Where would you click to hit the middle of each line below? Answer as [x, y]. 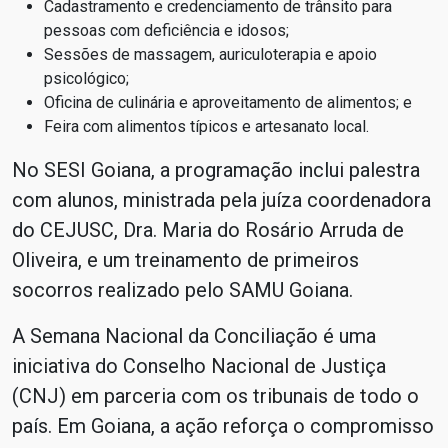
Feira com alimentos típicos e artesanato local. [206, 126]
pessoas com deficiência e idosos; [166, 30]
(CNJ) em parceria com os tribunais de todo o [215, 396]
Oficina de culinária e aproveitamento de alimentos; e [228, 102]
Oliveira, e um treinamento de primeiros [185, 260]
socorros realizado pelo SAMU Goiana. [182, 290]
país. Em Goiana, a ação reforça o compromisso [223, 426]
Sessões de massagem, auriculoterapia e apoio [210, 54]
